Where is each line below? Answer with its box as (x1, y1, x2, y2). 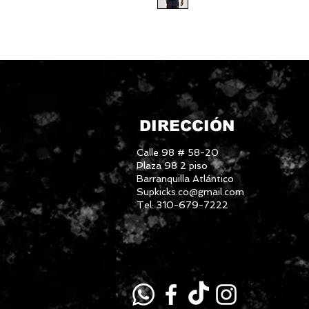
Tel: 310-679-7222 (137, 199, 228, 211)
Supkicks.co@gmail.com (137, 186, 244, 198)
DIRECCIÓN (139, 117, 235, 135)
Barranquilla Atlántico (137, 173, 234, 185)
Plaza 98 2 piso (137, 160, 208, 172)
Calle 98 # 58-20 (137, 147, 219, 159)
